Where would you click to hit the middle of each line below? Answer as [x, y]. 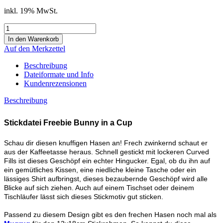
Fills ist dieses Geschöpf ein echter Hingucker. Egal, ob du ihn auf [107, 161]
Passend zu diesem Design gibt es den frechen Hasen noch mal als [110, 214]
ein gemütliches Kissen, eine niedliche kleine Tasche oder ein [100, 169]
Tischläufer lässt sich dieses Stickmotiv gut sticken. [84, 196]
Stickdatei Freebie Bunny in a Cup [68, 122]
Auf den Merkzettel [35, 48]
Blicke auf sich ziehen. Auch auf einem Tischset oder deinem [99, 187]
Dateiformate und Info [59, 74]
